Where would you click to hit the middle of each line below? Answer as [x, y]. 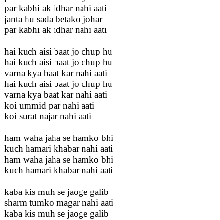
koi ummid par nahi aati [49, 105]
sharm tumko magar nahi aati [59, 203]
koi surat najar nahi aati [48, 116]
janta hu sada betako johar [53, 19]
